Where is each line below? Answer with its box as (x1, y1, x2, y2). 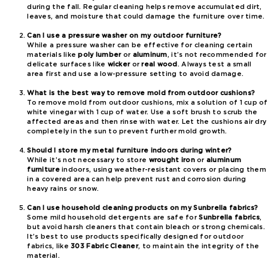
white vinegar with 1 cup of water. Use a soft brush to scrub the (27, 108, 258, 116)
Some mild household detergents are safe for (27, 214, 199, 222)
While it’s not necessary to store (27, 156, 149, 165)
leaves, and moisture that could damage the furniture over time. (27, 12, 265, 20)
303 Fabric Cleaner (71, 242, 139, 251)
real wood (141, 60, 178, 68)
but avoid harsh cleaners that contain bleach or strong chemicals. (27, 223, 265, 232)
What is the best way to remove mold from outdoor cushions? (27, 89, 255, 97)
